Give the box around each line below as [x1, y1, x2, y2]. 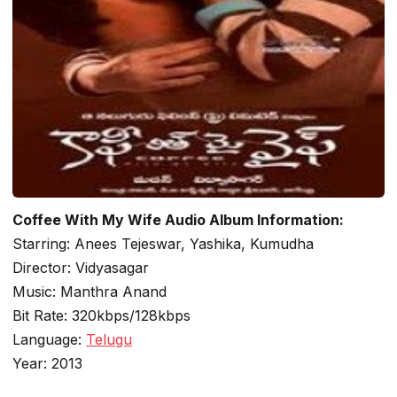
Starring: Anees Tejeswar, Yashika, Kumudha [12, 235, 314, 253]
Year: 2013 [12, 354, 82, 372]
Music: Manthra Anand [12, 283, 167, 300]
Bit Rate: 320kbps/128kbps [12, 307, 191, 324]
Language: [12, 331, 86, 348]
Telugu [86, 331, 132, 348]
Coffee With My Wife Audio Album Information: [12, 211, 344, 229]
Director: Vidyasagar [12, 259, 149, 276]
